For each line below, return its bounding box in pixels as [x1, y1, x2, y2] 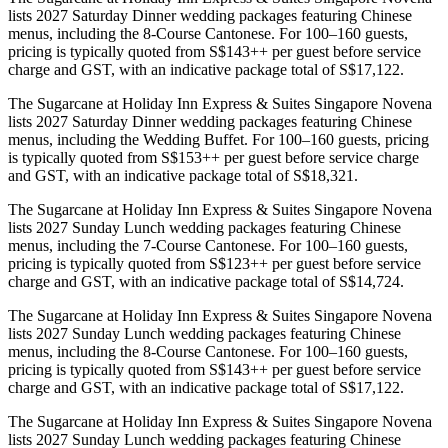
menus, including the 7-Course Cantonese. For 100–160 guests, [8, 236, 408, 254]
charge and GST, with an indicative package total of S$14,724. [8, 272, 404, 290]
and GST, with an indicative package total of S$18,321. [8, 166, 358, 184]
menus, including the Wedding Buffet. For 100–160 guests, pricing [8, 130, 429, 148]
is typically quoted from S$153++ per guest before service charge [8, 148, 419, 166]
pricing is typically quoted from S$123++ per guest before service [8, 254, 421, 272]
